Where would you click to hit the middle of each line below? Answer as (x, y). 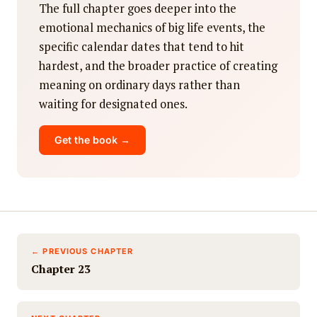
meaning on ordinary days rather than (140, 85)
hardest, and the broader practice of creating (158, 66)
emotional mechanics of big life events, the (152, 28)
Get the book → (93, 140)
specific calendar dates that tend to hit (142, 47)
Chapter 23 (61, 270)
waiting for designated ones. (114, 104)
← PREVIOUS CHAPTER (82, 252)
